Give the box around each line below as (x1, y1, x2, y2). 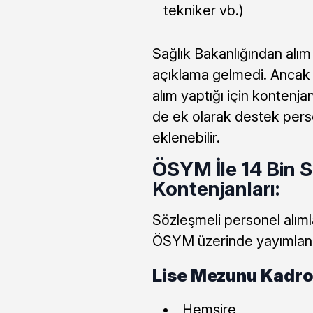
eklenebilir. (152, 129, 220, 146)
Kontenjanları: (152, 176, 279, 201)
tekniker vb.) (163, 1, 244, 19)
